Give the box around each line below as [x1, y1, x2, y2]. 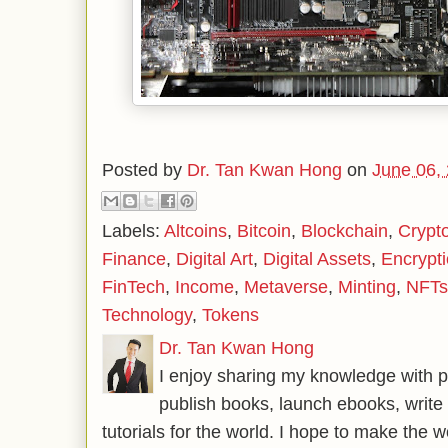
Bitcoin [237, 220, 291, 241]
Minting [338, 276, 396, 297]
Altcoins [164, 220, 227, 241]
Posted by [102, 160, 187, 181]
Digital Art [176, 248, 253, 269]
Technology [102, 304, 192, 325]
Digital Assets [263, 248, 371, 269]
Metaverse [244, 276, 328, 297]
